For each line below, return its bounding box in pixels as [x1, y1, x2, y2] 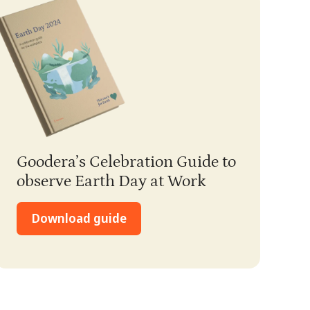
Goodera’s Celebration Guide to [17, 152, 236, 171]
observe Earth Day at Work [17, 172, 206, 190]
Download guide [31, 210, 127, 227]
